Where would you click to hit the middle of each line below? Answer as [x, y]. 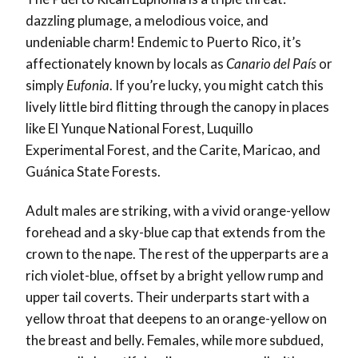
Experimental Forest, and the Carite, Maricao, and [173, 150]
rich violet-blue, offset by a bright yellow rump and [175, 276]
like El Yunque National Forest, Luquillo [139, 129]
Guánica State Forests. [93, 172]
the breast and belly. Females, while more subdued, [175, 340]
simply [46, 86]
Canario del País [271, 64]
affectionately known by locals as [126, 64]
